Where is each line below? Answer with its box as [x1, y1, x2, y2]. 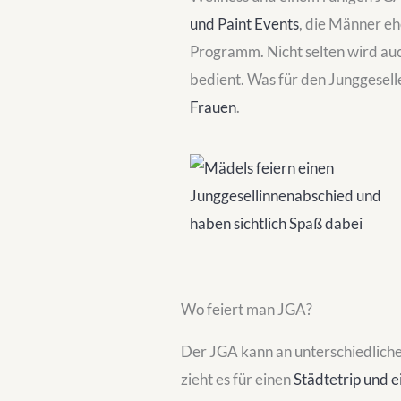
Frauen [190, 98, 236, 116]
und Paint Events [190, 14, 299, 33]
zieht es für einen [181, 370, 294, 388]
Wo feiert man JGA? [181, 300, 312, 319]
